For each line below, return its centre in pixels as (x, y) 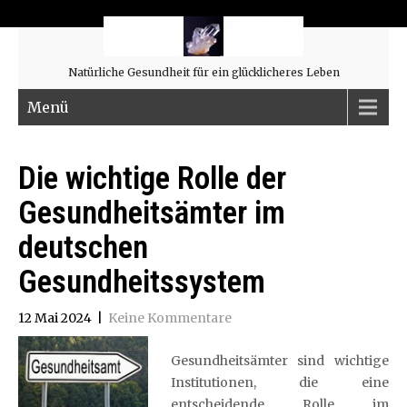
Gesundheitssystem (142, 282)
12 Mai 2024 (55, 318)
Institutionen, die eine (279, 382)
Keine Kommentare (170, 318)
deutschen (83, 248)
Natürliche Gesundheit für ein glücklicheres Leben (203, 72)
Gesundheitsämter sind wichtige (279, 361)
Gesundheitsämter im (152, 213)
